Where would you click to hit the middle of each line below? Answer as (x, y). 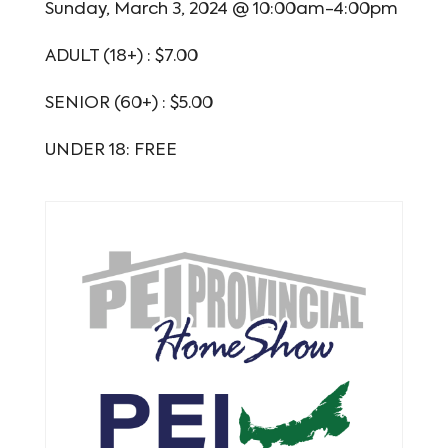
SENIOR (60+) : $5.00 (128, 103)
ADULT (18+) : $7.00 (121, 56)
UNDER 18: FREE (110, 150)
